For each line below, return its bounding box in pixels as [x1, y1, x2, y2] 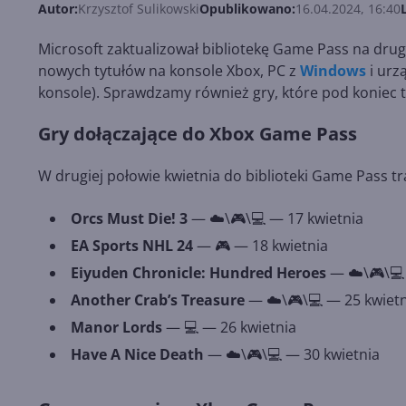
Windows [300, 61, 366, 82]
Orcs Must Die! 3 [71, 208, 188, 229]
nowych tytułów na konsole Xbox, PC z [38, 61, 300, 82]
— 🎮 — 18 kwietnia [197, 236, 328, 256]
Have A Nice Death [71, 344, 204, 365]
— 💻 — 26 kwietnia [162, 317, 296, 338]
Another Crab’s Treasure [71, 290, 245, 311]
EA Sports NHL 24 [71, 236, 197, 256]
